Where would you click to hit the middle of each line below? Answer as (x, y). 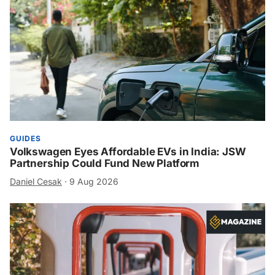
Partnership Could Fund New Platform (105, 163)
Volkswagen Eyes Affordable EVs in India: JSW (128, 151)
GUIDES (25, 138)
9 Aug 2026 (94, 181)
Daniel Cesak (36, 181)
